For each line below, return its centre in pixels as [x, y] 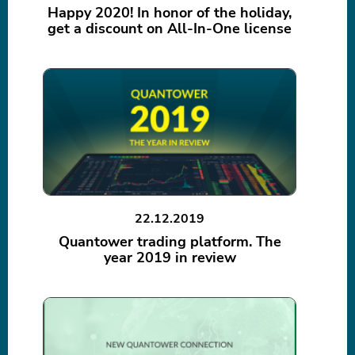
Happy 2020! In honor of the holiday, [170, 13]
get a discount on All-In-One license [170, 29]
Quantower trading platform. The [170, 242]
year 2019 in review [170, 258]
